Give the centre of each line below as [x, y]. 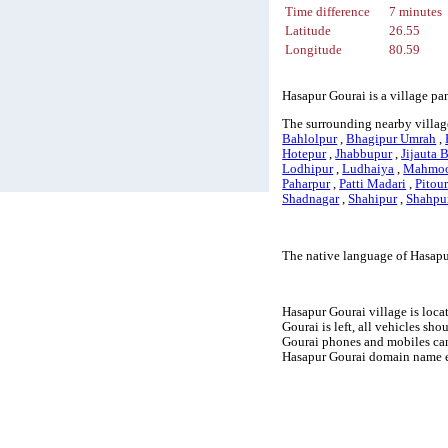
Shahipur [373, 199]
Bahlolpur [310, 139]
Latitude [308, 31]
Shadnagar [311, 199]
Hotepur [304, 154]
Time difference [328, 12]
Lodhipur [308, 169]
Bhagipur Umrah [391, 139]
